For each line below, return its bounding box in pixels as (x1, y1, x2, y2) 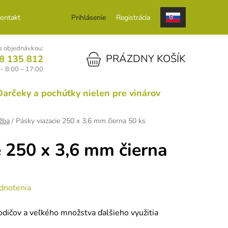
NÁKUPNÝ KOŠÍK (86, 51, 115, 65)
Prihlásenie (71, 12, 106, 22)
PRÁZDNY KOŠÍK (106, 52, 186, 66)
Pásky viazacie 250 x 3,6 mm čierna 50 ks (16, 116, 146, 126)
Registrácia (116, 12, 150, 22)
